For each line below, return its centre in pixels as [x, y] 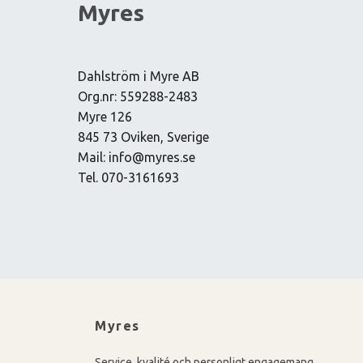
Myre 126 [105, 117]
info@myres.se [152, 158]
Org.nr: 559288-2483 [138, 97]
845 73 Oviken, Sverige [143, 137]
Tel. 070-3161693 [128, 178]
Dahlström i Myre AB [139, 77]
